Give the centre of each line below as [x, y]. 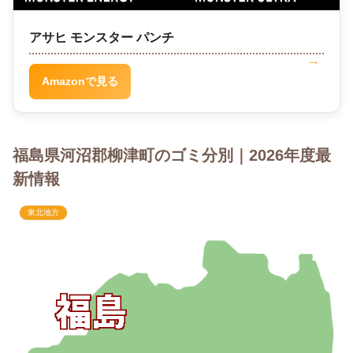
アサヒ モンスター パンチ [102, 37]
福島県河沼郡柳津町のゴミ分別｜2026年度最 [172, 155]
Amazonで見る [80, 81]
